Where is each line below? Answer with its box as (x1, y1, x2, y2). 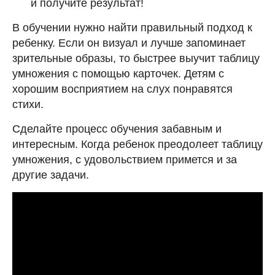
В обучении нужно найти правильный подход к (12, 21, 252, 34)
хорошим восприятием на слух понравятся (12, 82, 233, 95)
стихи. (12, 98, 44, 110)
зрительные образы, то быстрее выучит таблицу (12, 52, 260, 64)
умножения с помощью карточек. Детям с (12, 67, 224, 80)
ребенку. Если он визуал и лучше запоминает (12, 36, 246, 49)
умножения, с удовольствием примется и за (12, 153, 237, 166)
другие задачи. (12, 168, 89, 181)
